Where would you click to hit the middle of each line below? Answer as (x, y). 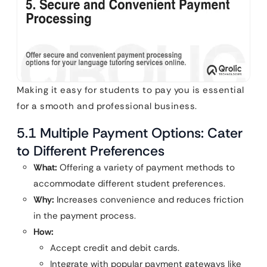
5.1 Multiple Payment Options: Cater (130, 133)
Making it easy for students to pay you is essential (131, 90)
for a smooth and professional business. (107, 106)
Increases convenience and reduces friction (149, 199)
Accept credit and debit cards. (115, 248)
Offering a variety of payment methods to (146, 167)
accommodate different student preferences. (129, 183)
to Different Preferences (91, 150)
